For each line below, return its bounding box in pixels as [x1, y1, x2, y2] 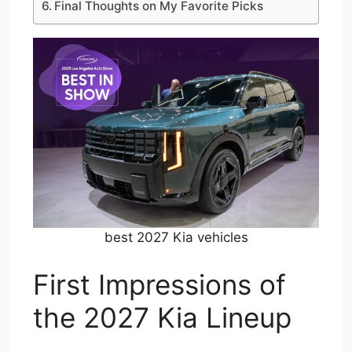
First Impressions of [33, 267, 286, 301]
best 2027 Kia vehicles [104, 229, 248, 246]
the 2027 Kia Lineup [33, 300, 291, 334]
